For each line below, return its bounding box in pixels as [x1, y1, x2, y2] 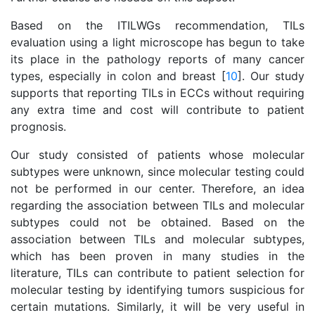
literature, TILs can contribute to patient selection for [11, 266, 304, 280]
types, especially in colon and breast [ [11, 69, 226, 83]
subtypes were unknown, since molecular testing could [11, 165, 304, 179]
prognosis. [11, 120, 66, 134]
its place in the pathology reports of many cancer [11, 52, 304, 66]
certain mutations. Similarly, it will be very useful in [11, 300, 304, 314]
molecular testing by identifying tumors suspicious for [11, 283, 304, 297]
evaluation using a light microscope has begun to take [11, 35, 304, 49]
